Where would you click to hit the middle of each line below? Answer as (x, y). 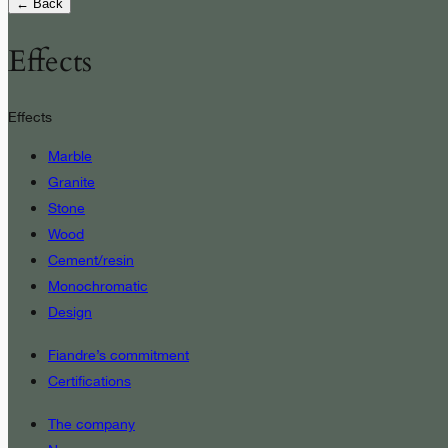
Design (70, 312)
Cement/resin (91, 260)
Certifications (89, 380)
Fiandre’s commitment (118, 354)
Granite (71, 182)
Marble (70, 156)
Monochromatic (98, 286)
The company (91, 423)
